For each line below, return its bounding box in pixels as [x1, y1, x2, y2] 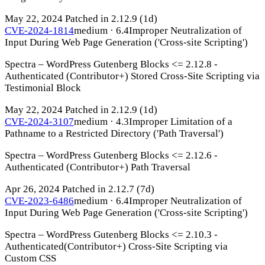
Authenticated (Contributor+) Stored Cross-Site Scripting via [5, 70, 260, 82]
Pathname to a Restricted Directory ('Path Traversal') [5, 127, 224, 139]
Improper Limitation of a [129, 115, 232, 127]
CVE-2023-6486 [5, 195, 74, 206]
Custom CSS [5, 252, 56, 264]
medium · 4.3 [74, 115, 129, 127]
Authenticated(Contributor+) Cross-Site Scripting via [5, 240, 228, 252]
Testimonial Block [5, 82, 81, 93]
